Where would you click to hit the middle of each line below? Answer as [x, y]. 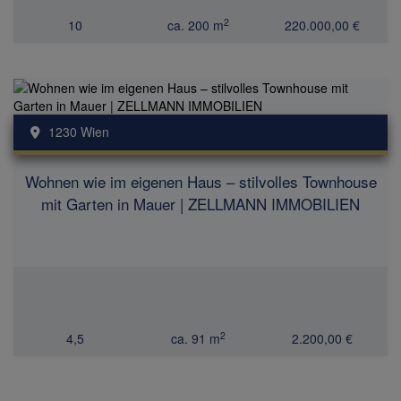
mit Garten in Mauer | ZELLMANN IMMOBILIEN [200, 204]
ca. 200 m [196, 26]
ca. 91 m [196, 339]
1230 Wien [79, 132]
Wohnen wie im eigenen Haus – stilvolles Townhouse [200, 182]
